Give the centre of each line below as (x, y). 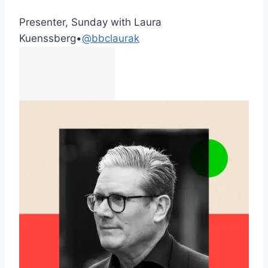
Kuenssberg (48, 39)
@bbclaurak (111, 39)
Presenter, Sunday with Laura (90, 22)
